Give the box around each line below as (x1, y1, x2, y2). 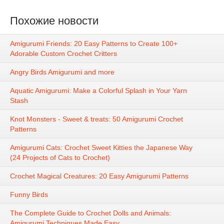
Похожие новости (10, 14, 98, 27)
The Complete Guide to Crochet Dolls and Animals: (10, 209, 171, 217)
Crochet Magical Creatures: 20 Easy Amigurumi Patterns (10, 172, 188, 180)
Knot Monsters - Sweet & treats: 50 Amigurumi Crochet (10, 115, 183, 123)
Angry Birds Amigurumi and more (10, 68, 114, 76)
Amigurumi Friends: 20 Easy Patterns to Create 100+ (10, 39, 177, 48)
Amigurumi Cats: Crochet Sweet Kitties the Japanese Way (10, 143, 192, 152)
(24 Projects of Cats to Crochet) (10, 153, 110, 162)
